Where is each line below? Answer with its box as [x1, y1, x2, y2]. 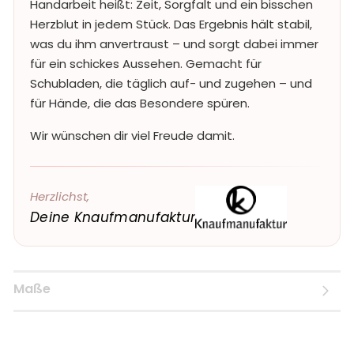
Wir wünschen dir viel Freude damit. [30, 127, 235, 144]
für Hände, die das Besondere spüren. [30, 95, 250, 111]
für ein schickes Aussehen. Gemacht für [30, 55, 262, 72]
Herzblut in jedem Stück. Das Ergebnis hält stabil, [30, 16, 312, 32]
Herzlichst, [30, 187, 89, 205]
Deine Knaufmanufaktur [30, 207, 196, 227]
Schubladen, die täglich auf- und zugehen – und [30, 75, 312, 92]
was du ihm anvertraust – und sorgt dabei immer [30, 36, 318, 52]
